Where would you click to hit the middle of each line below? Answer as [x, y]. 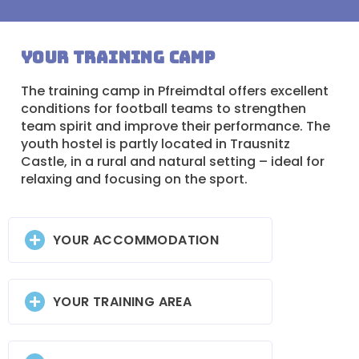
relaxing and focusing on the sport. [134, 179]
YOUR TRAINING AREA [123, 301]
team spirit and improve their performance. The [175, 127]
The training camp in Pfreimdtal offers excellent [175, 91]
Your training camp [118, 58]
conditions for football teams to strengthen [163, 109]
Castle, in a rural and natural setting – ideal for [173, 162]
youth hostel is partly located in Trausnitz [155, 144]
